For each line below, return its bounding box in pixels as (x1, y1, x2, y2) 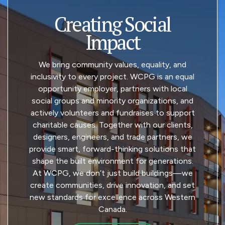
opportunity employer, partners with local (38, 84, 187, 94)
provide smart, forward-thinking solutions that (29, 144, 196, 154)
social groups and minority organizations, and (32, 96, 193, 106)
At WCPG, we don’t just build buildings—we (32, 168, 193, 178)
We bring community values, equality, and (39, 60, 186, 70)
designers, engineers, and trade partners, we (33, 132, 192, 142)
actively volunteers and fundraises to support (30, 108, 195, 118)
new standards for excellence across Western (30, 192, 195, 202)
